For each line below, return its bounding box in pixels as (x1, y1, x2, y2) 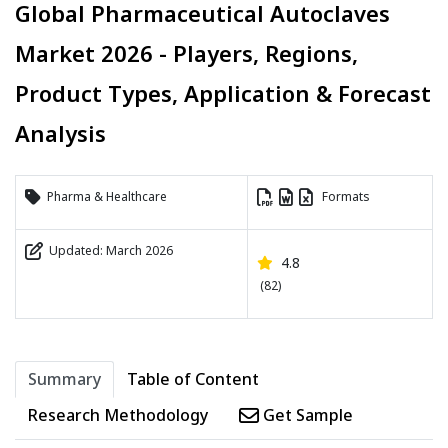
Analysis (15, 118, 106, 149)
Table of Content (127, 368, 259, 391)
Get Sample (259, 404, 353, 427)
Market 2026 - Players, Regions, (15, 38, 358, 69)
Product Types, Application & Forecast (15, 78, 431, 109)
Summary (28, 368, 101, 391)
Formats (313, 188, 370, 206)
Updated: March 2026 (43, 242, 173, 260)
